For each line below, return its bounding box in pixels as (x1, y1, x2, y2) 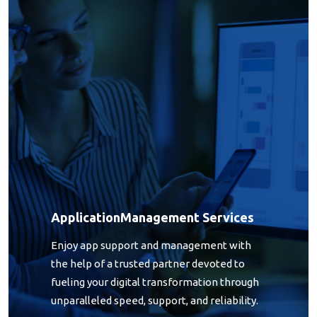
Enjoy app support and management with (51, 238, 251, 251)
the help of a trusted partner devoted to (51, 257, 245, 270)
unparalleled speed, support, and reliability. (51, 294, 258, 306)
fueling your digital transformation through (51, 275, 259, 288)
